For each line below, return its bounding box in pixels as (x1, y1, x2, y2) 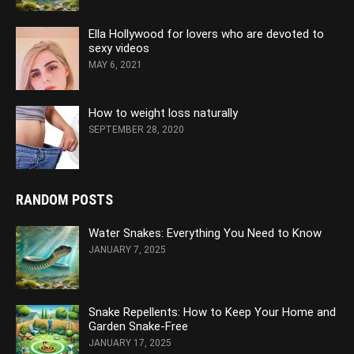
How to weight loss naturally (88, 105, 238, 120)
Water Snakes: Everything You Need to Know (88, 225, 322, 240)
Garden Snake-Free (88, 318, 188, 333)
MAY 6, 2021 (88, 58, 142, 70)
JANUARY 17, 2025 (88, 337, 171, 348)
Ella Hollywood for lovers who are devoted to (88, 26, 324, 41)
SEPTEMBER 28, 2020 (88, 123, 184, 135)
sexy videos (88, 40, 149, 55)
